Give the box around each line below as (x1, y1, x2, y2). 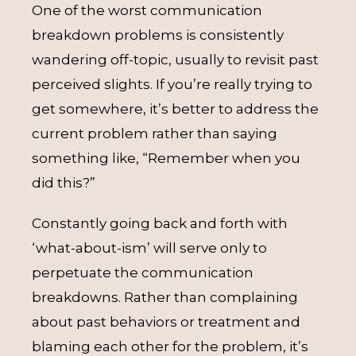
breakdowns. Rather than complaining (32, 289, 298, 305)
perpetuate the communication (32, 265, 253, 281)
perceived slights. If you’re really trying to (32, 76, 312, 92)
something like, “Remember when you (32, 150, 300, 166)
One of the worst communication (32, 2, 262, 18)
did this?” (32, 175, 99, 191)
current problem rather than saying (32, 126, 277, 141)
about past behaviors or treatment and (32, 314, 300, 330)
